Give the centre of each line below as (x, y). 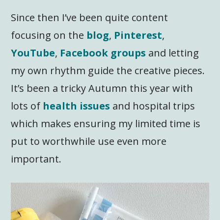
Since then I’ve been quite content (90, 17)
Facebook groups (103, 53)
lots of (27, 106)
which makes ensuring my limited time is (106, 123)
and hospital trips (153, 106)
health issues (77, 106)
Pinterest (138, 35)
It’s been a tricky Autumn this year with (102, 88)
